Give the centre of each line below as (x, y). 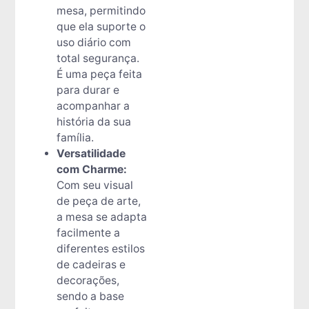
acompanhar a (93, 106)
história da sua (93, 121)
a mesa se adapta (101, 217)
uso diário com (93, 42)
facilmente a (88, 232)
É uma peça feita (99, 74)
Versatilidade (91, 153)
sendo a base (90, 296)
